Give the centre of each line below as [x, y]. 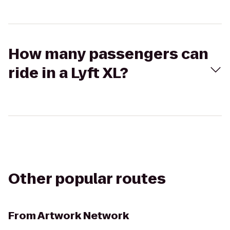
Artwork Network [83, 216]
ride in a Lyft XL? [68, 73]
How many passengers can [108, 54]
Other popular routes [87, 179]
